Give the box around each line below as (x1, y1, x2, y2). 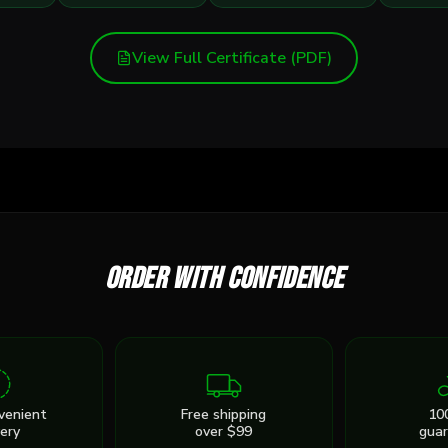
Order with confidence (104, 261, 344, 297)
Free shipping (181, 405, 267, 424)
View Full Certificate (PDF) (132, 47, 332, 69)
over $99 (195, 422, 253, 441)
